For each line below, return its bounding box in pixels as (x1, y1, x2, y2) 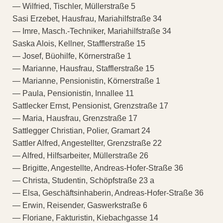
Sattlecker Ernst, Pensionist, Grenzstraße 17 (12, 102, 168, 111)
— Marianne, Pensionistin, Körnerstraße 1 (12, 77, 160, 86)
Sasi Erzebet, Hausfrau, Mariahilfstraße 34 (12, 14, 162, 23)
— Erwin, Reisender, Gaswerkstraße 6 (12, 201, 147, 210)
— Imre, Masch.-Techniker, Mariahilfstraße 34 (12, 27, 171, 36)
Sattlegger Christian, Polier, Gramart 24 (12, 126, 150, 135)
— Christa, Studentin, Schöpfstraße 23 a (12, 176, 154, 185)
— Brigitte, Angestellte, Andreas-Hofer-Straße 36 (12, 164, 183, 173)
